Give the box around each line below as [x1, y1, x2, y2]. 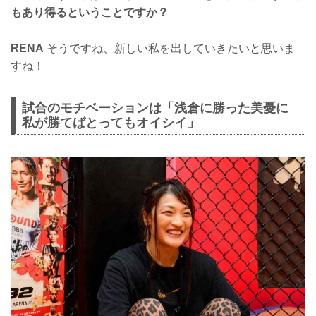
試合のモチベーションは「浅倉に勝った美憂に [22, 100, 288, 115]
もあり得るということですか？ [11, 6, 169, 18]
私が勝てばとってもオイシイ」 [22, 115, 200, 130]
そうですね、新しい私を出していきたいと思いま [44, 42, 295, 54]
